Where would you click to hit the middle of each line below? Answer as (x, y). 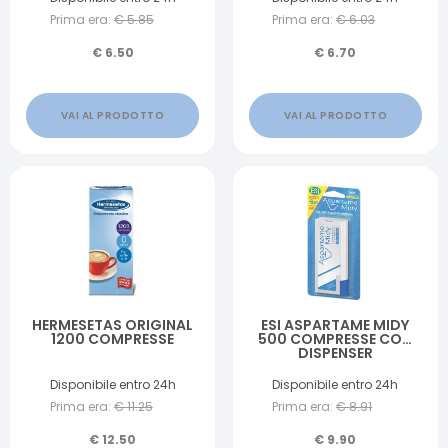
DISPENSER (335, 353)
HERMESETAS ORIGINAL (113, 325)
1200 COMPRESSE (113, 339)
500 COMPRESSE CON (335, 339)
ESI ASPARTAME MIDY (335, 325)
